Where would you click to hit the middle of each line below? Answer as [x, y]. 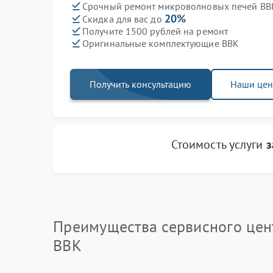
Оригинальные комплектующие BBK [161, 43]
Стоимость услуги [218, 144]
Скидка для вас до [123, 19]
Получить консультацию [140, 84]
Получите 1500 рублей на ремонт [155, 31]
